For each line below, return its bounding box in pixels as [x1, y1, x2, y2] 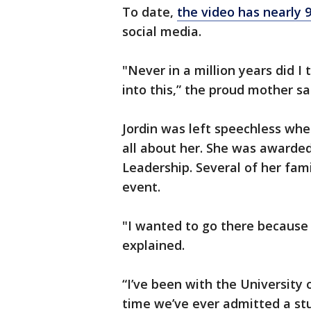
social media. [122, 23, 201, 40]
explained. [122, 237, 185, 253]
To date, [122, 3, 177, 20]
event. [122, 178, 160, 195]
